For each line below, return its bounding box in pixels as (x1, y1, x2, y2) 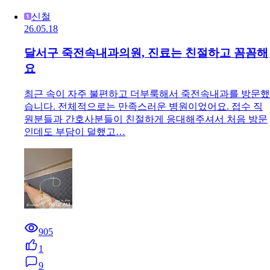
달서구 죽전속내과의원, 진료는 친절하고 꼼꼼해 (24, 46, 268, 60)
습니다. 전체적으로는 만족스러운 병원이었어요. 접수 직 (24, 101, 263, 112)
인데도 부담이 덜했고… (24, 127, 125, 137)
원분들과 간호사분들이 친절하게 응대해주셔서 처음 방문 (24, 114, 268, 125)
